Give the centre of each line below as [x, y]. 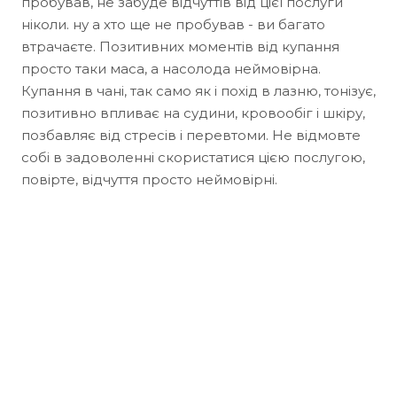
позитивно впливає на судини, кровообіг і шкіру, [193, 113]
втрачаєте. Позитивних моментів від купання [180, 47]
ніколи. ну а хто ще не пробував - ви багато [173, 24]
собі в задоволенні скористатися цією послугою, [193, 157]
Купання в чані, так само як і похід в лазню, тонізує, [198, 91]
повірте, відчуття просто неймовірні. [149, 179]
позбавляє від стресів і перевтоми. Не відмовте [191, 135]
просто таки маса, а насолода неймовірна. [171, 69]
